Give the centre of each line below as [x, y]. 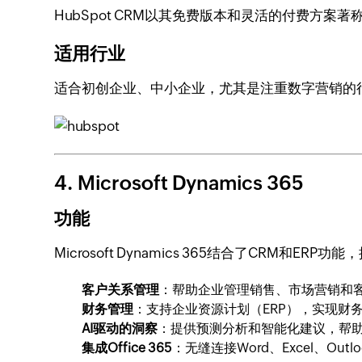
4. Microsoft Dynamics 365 [179, 183]
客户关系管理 [121, 290]
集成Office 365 [127, 348]
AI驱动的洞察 [120, 328]
